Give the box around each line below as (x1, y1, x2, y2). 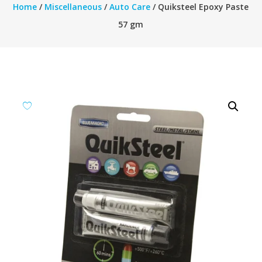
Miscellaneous (44, 1, 102, 12)
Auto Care (109, 1, 151, 12)
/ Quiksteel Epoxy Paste (150, 1, 249, 12)
